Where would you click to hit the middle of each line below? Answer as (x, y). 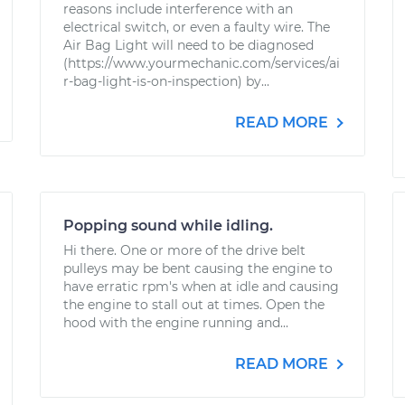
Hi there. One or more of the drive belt (184, 250)
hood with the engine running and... (176, 323)
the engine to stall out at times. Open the (194, 305)
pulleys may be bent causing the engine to (198, 268)
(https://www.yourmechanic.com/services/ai (202, 63)
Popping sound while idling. (168, 226)
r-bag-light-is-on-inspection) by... (166, 81)
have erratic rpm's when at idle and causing (201, 287)
